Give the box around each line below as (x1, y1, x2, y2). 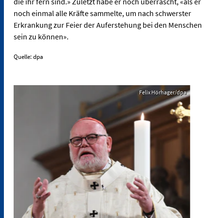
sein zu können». (14, 32, 69, 42)
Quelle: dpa (14, 53, 43, 61)
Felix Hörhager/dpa (139, 89, 186, 96)
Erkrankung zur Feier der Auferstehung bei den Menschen (14, 20, 202, 30)
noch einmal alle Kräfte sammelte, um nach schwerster (14, 8, 191, 18)
